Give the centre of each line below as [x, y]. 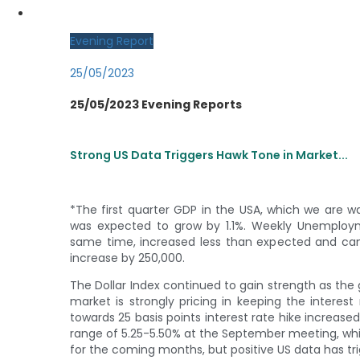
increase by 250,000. [127, 258]
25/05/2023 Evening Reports [156, 105]
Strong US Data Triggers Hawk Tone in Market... [209, 155]
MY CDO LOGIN [74, 14]
